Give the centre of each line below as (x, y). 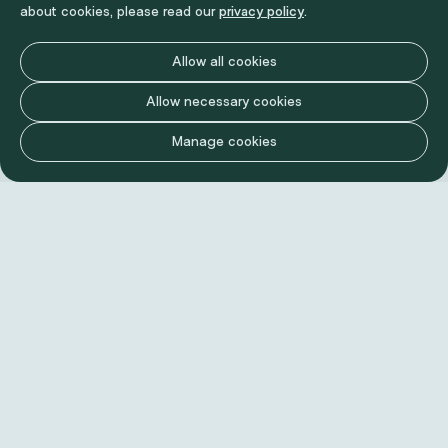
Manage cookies (224, 142)
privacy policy (261, 12)
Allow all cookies (224, 62)
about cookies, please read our (119, 12)
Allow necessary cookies (224, 102)
